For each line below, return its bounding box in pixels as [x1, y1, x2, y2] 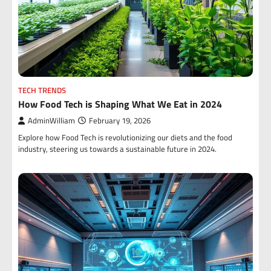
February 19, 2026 [89, 115, 151, 126]
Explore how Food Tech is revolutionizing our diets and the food [18, 131, 232, 143]
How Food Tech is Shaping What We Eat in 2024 [18, 97, 222, 111]
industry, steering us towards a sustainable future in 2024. [18, 143, 217, 155]
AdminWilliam [28, 115, 75, 126]
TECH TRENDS [18, 85, 66, 96]
